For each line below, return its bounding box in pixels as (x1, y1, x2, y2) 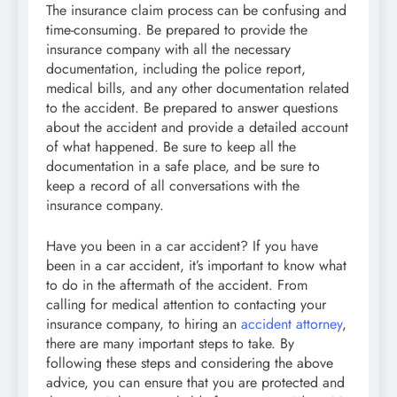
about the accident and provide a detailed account (46, 117, 348, 138)
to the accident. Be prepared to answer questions (46, 97, 338, 119)
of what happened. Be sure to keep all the (46, 136, 296, 158)
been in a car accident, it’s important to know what (46, 255, 346, 276)
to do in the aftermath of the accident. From (46, 275, 307, 296)
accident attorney (241, 314, 342, 335)
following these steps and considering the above (46, 353, 333, 374)
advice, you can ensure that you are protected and (46, 372, 345, 393)
